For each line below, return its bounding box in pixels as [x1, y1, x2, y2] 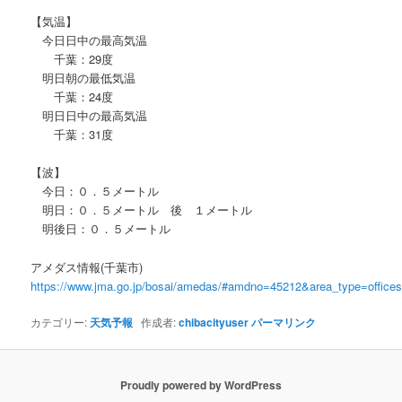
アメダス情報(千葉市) [31, 258, 144, 275]
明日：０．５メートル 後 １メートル [31, 201, 253, 219]
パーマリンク [251, 313, 317, 330]
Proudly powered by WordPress [120, 377, 282, 394]
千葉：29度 [31, 50, 114, 68]
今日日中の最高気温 [31, 31, 148, 49]
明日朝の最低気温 [31, 69, 136, 87]
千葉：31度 [31, 126, 114, 144]
